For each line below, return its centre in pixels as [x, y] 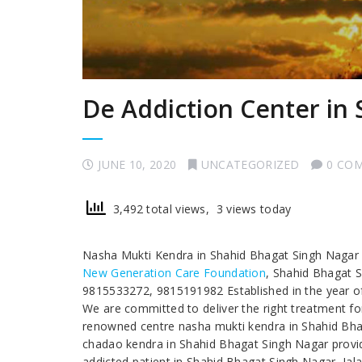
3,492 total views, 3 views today [199, 209]
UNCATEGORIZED [250, 165]
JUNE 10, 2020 [137, 165]
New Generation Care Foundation [175, 273]
